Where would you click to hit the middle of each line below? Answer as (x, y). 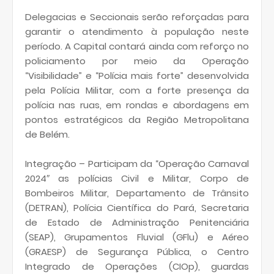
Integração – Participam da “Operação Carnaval (137, 164)
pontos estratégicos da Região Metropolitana (137, 120)
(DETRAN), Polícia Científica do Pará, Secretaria (137, 208)
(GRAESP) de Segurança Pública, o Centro (137, 252)
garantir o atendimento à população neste (137, 32)
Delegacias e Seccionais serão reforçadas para (137, 17)
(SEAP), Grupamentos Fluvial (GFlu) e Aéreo (137, 237)
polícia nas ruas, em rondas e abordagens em (137, 105)
